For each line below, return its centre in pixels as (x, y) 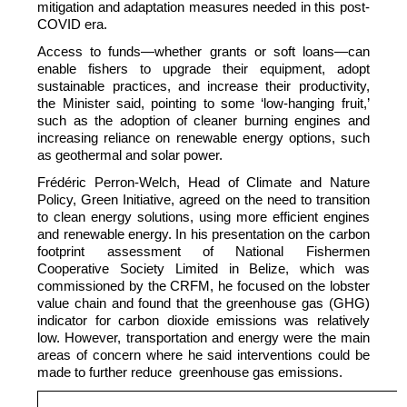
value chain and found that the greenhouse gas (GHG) (203, 303)
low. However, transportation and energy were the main (203, 338)
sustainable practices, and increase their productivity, (203, 87)
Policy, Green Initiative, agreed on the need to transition (203, 199)
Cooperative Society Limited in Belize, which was (203, 268)
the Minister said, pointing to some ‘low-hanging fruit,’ (203, 104)
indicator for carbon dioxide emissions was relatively (203, 320)
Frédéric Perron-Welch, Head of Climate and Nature (203, 182)
